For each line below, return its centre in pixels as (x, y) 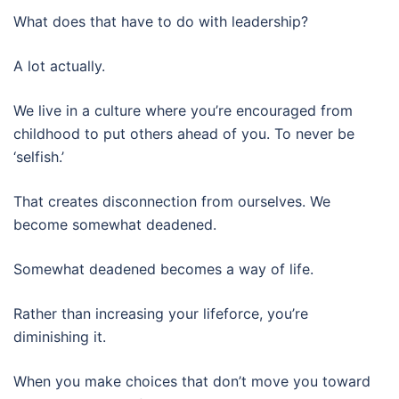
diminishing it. (60, 337)
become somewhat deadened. (115, 224)
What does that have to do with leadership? (161, 21)
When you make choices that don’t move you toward (192, 381)
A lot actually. (59, 66)
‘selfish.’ (39, 157)
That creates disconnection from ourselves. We (172, 201)
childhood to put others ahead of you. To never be (184, 134)
